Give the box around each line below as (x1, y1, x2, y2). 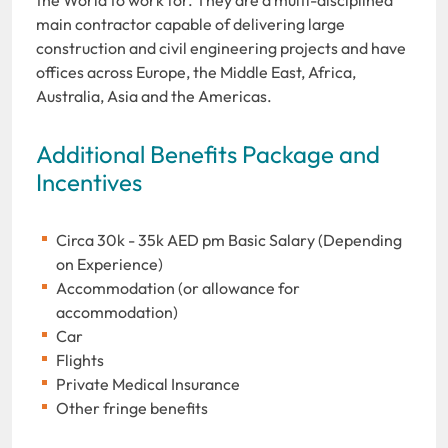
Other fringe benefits (56, 397, 208, 418)
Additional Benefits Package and (36, 138, 380, 169)
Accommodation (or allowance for (56, 277, 300, 298)
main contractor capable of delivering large (36, 13, 345, 34)
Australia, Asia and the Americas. (36, 85, 272, 106)
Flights (56, 349, 104, 370)
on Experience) (56, 253, 163, 274)
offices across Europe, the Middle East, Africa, (36, 61, 356, 82)
